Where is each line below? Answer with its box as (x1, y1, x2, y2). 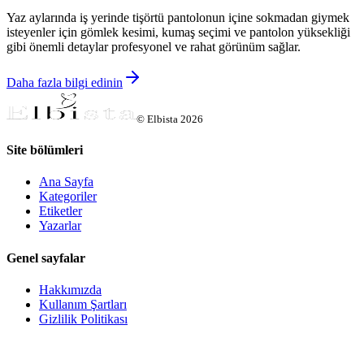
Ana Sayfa (39, 175, 93, 189)
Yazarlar (39, 219, 81, 233)
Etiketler (39, 204, 82, 219)
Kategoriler (39, 189, 97, 204)
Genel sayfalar (6, 250, 85, 265)
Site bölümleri (6, 143, 83, 158)
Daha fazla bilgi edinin (6, 75, 123, 89)
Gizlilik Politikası (39, 311, 128, 326)
